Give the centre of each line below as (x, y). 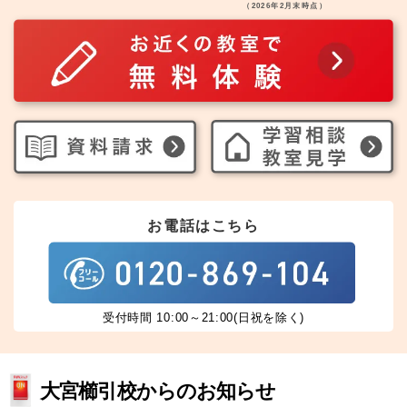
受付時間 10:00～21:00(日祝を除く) (203, 318)
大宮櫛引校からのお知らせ (158, 392)
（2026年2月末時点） (285, 6)
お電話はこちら (203, 226)
